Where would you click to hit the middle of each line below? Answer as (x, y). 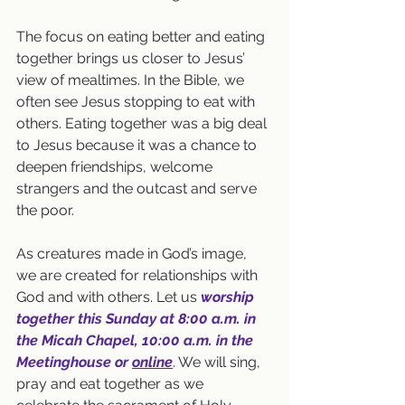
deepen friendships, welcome (116, 166)
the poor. (45, 210)
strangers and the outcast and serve (138, 188)
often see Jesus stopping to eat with (137, 101)
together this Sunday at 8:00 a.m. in (138, 318)
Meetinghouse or (74, 362)
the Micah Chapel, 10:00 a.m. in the (137, 340)
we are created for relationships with (139, 275)
